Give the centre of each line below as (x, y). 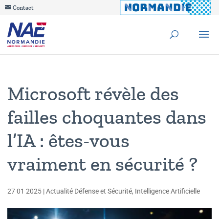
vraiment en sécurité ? (102, 164)
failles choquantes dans (107, 117)
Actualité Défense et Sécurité (89, 191)
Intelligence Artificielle (167, 191)
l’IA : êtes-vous (68, 140)
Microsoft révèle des (93, 93)
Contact (23, 8)
